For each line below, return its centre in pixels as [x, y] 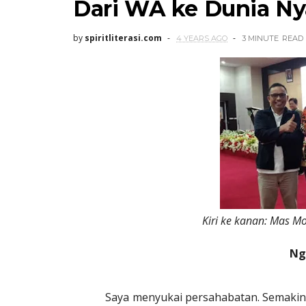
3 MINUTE [260, 38]
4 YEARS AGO [202, 38]
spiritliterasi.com [123, 38]
